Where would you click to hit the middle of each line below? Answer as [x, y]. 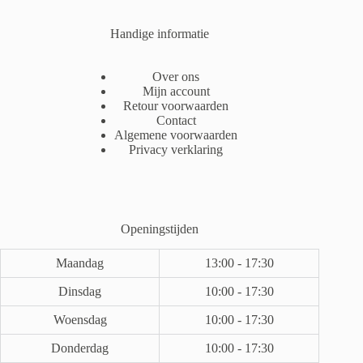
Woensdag [80, 320]
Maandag [80, 263]
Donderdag [80, 348]
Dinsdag [80, 292]
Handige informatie [160, 34]
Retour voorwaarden [176, 106]
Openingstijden [160, 229]
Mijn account [176, 92]
